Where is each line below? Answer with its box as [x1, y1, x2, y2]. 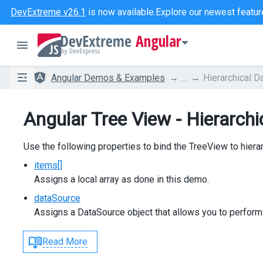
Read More [42, 236, 87, 247]
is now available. [86, 6, 156, 18]
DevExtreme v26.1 [11, 6, 86, 18]
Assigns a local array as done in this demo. [34, 174, 209, 185]
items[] [34, 160, 62, 171]
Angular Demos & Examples [51, 72, 165, 83]
